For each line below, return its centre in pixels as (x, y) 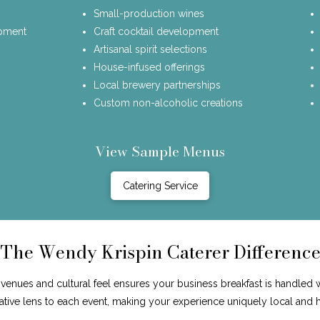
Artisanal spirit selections (151, 49)
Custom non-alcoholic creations (169, 102)
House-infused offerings (150, 67)
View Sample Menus (160, 151)
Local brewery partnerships (157, 85)
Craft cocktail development (156, 31)
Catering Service (160, 185)
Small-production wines (149, 13)
